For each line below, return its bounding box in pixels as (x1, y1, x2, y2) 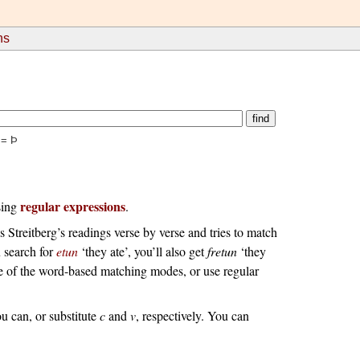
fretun (207, 242, 237, 260)
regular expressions (19, 196, 125, 215)
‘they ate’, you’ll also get (80, 242, 207, 260)
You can (207, 306, 249, 324)
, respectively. (135, 306, 207, 324)
